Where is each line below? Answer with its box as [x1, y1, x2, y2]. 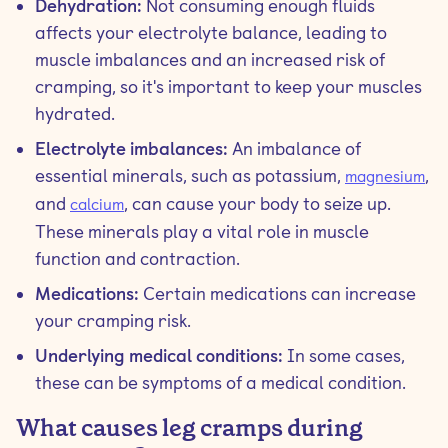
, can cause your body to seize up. [124, 193, 391, 214]
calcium [70, 195, 124, 214]
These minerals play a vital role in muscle [35, 221, 369, 242]
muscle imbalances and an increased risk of [35, 49, 385, 70]
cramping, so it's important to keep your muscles [35, 76, 422, 97]
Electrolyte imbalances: [35, 138, 228, 159]
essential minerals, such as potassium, [35, 165, 345, 186]
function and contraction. [35, 248, 240, 269]
